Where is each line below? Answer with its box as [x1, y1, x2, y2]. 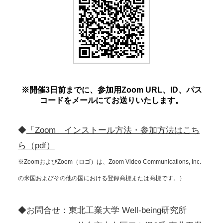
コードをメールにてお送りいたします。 [40, 96, 183, 105]
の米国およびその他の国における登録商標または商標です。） [17, 175, 185, 182]
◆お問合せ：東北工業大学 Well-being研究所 [17, 206, 187, 216]
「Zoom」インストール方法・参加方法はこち [26, 125, 200, 135]
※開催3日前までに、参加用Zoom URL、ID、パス [21, 86, 202, 95]
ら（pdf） [17, 141, 55, 151]
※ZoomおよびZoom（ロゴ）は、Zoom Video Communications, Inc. [17, 158, 201, 166]
